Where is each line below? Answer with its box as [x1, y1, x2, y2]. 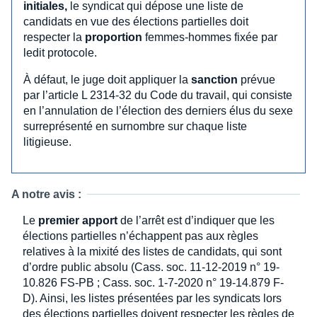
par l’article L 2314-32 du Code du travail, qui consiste [23, 88, 292, 101]
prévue [238, 73, 275, 86]
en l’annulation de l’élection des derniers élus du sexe [23, 104, 293, 117]
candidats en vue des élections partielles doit [23, 15, 248, 28]
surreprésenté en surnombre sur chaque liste [23, 120, 247, 132]
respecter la [23, 30, 85, 43]
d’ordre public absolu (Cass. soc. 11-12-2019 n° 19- [23, 260, 279, 273]
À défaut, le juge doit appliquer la [23, 73, 191, 86]
